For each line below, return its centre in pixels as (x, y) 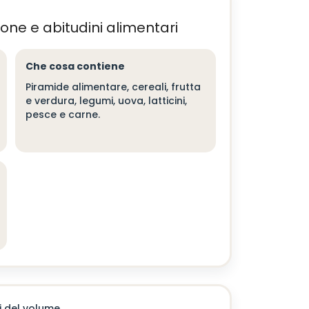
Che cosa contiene (75, 66)
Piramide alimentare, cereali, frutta (113, 87)
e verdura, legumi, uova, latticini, (106, 101)
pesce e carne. (62, 114)
